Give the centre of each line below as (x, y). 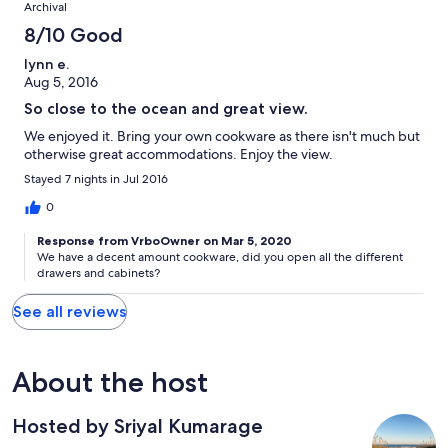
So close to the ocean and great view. (166, 108)
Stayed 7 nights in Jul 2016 (96, 178)
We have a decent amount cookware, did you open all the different (220, 256)
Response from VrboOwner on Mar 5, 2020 (164, 240)
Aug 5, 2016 (61, 81)
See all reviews (69, 311)
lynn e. (46, 63)
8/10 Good (73, 34)
